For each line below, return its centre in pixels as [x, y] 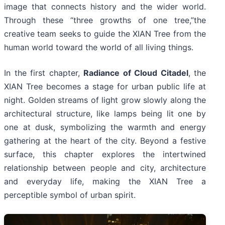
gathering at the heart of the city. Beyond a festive [105, 141]
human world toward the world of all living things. [99, 47]
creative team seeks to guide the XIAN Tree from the [105, 34]
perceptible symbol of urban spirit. [70, 195]
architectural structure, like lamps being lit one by [105, 114]
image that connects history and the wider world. [105, 7]
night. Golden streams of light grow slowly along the [105, 100]
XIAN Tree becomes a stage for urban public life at [105, 87]
